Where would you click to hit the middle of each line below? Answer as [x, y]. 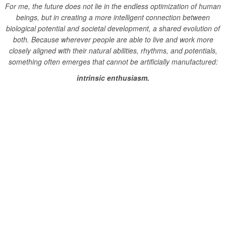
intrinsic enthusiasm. [113, 78]
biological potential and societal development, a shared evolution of [113, 28]
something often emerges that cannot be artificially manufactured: [113, 62]
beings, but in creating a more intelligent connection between [113, 17]
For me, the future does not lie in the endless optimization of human [113, 6]
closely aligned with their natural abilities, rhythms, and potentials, [113, 50]
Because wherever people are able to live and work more [122, 39]
